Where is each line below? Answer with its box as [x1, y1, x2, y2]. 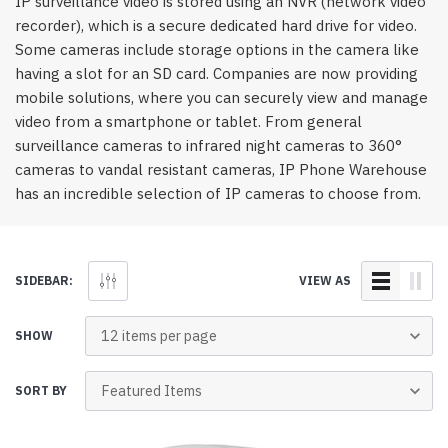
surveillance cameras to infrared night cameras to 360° [15, 136, 402, 155]
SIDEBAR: [15, 273, 73, 288]
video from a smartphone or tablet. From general [15, 112, 362, 131]
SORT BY [15, 383, 67, 398]
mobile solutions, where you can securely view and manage [15, 88, 428, 107]
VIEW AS [299, 273, 351, 288]
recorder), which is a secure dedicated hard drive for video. [15, 16, 417, 35]
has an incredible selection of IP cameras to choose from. [15, 184, 421, 203]
